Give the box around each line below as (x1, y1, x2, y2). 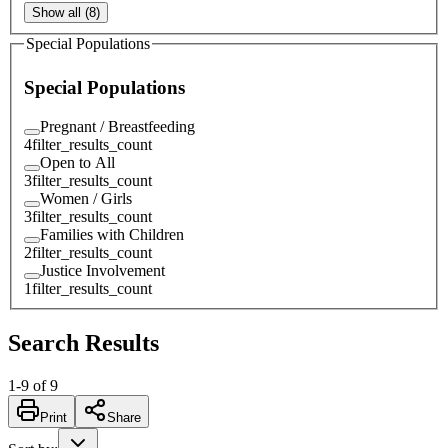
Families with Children (40, 225, 184, 243)
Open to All (40, 153, 115, 171)
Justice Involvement (40, 261, 165, 279)
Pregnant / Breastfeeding (40, 117, 195, 135)
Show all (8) (32, 4, 100, 20)
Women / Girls (40, 189, 132, 207)
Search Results (8, 329, 159, 356)
